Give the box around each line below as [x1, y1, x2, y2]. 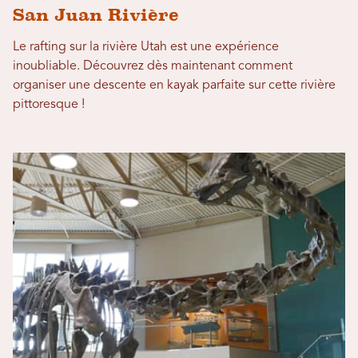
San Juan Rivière [13, 5, 179, 26]
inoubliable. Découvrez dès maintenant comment [13, 60, 292, 74]
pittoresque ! [13, 98, 85, 112]
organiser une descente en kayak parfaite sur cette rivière [13, 79, 336, 93]
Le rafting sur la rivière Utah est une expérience [13, 41, 279, 54]
